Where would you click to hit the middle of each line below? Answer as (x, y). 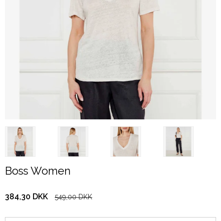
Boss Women (38, 170)
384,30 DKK (26, 197)
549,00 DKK (74, 197)
